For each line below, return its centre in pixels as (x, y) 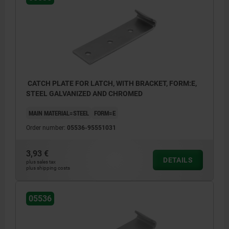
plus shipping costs (48, 168)
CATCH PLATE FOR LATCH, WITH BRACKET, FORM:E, (111, 84)
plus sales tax (41, 162)
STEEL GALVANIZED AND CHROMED (84, 94)
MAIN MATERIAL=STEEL (59, 113)
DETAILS (178, 160)
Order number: (47, 128)
